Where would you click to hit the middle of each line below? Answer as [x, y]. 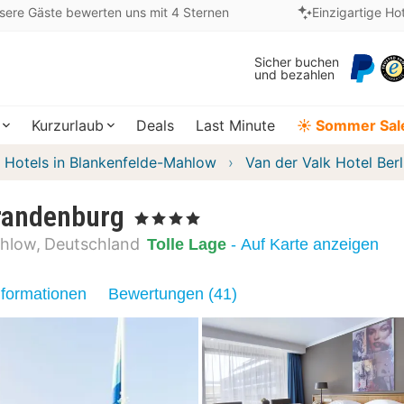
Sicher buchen [297, 62]
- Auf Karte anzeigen [310, 244]
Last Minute [235, 125]
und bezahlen [294, 74]
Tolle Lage [187, 244]
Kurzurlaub [68, 125]
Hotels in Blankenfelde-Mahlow [110, 162]
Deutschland [92, 244]
